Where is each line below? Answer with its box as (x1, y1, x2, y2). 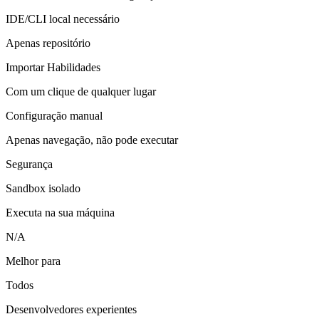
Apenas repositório (6, 36, 90, 49)
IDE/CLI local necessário (6, 12, 120, 25)
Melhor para (6, 254, 61, 267)
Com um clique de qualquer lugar (6, 85, 156, 98)
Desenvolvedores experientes (6, 303, 137, 315)
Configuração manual (6, 109, 103, 122)
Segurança (6, 157, 53, 170)
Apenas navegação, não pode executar (6, 133, 178, 146)
